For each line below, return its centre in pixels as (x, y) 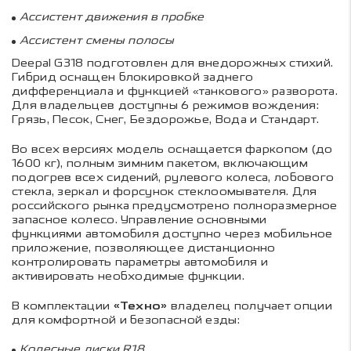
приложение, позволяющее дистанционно (144, 248)
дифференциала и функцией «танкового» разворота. (175, 92)
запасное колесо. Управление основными (139, 220)
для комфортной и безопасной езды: (126, 320)
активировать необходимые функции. (130, 277)
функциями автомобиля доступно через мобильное (172, 234)
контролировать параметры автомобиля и (140, 262)
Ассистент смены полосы (97, 41)
